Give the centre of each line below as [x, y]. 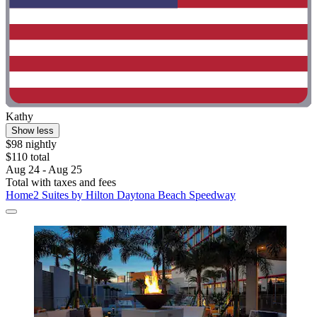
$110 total [28, 156]
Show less [33, 130]
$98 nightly [31, 144]
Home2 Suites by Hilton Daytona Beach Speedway [121, 195]
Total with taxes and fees [61, 182]
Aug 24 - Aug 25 [44, 169]
